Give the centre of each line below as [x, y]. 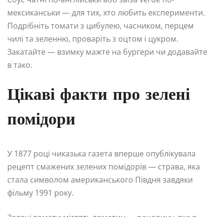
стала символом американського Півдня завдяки [100, 179]
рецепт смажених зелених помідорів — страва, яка [104, 166]
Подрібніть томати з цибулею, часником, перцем [101, 25]
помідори [41, 120]
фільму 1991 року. [40, 193]
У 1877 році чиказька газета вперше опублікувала [101, 153]
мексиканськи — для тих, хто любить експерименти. [106, 12]
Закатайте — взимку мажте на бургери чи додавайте [107, 52]
